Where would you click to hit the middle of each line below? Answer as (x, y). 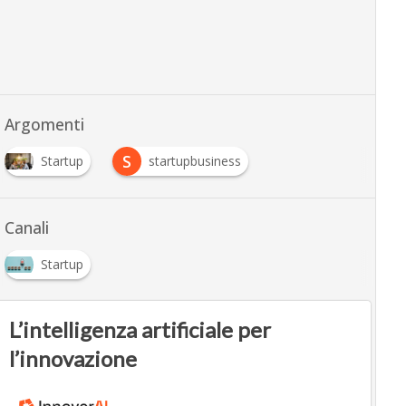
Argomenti (44, 125)
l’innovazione (73, 359)
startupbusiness (194, 161)
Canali (26, 228)
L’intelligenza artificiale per (140, 330)
